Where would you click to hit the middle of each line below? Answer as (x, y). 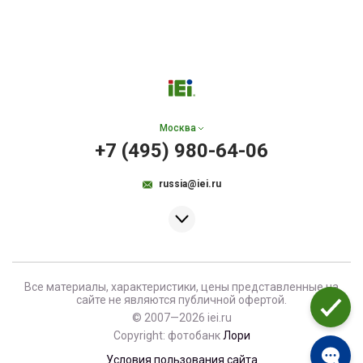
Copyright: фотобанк (168, 335)
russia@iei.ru (190, 184)
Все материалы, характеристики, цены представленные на (181, 287)
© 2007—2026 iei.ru (181, 318)
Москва (177, 128)
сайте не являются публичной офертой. (181, 300)
